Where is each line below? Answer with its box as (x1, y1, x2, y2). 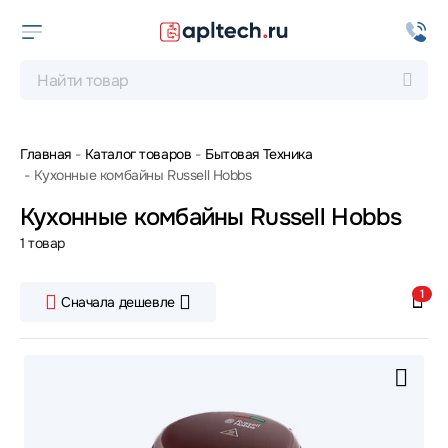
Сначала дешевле (61, 292, 175, 311)
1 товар (20, 234, 66, 252)
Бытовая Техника (204, 145, 313, 163)
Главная (20, 145, 72, 163)
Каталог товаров (84, 145, 192, 163)
